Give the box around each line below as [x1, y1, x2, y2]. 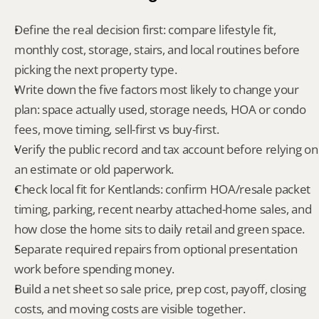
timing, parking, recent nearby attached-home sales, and [14, 201, 312, 217]
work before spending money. [14, 261, 174, 277]
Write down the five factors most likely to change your [14, 81, 299, 98]
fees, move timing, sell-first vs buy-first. [14, 121, 219, 137]
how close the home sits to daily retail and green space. [14, 221, 305, 237]
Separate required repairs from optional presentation [14, 241, 298, 257]
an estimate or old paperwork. [14, 161, 174, 177]
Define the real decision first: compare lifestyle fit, [14, 21, 276, 38]
